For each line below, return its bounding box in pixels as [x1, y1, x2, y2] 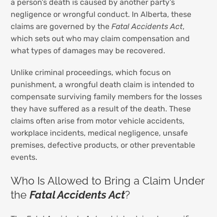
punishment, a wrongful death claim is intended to [11, 79, 195, 89]
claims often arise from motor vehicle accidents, [11, 116, 185, 125]
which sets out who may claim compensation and [11, 33, 190, 43]
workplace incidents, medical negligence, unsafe [11, 128, 188, 138]
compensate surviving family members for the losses [11, 92, 202, 101]
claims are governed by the [11, 21, 112, 31]
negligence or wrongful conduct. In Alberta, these [11, 9, 192, 19]
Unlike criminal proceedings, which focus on [11, 67, 171, 77]
